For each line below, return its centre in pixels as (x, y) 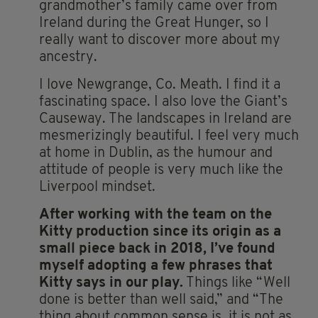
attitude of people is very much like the (161, 170)
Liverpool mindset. (97, 187)
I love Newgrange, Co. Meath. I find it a (160, 85)
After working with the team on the (155, 215)
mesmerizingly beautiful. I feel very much (169, 136)
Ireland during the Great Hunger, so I (154, 23)
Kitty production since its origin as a (160, 232)
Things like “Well (237, 283)
